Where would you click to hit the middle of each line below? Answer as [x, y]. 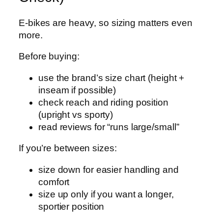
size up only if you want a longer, [106, 194]
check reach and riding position [103, 102]
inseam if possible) [77, 90]
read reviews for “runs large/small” [109, 127]
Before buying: [49, 56]
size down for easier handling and [109, 169]
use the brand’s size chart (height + [111, 78]
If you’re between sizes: [68, 148]
